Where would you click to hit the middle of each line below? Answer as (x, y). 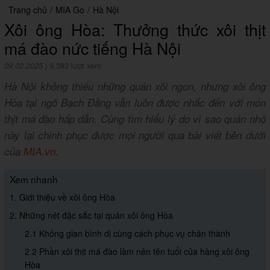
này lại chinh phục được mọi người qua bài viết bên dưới (135, 135)
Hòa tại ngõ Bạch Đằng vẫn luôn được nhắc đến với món (135, 103)
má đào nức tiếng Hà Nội (93, 48)
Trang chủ (28, 10)
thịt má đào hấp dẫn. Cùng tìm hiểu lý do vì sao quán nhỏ (135, 119)
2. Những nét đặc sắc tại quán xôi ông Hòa (91, 215)
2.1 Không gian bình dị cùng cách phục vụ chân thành (127, 234)
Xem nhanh (34, 179)
